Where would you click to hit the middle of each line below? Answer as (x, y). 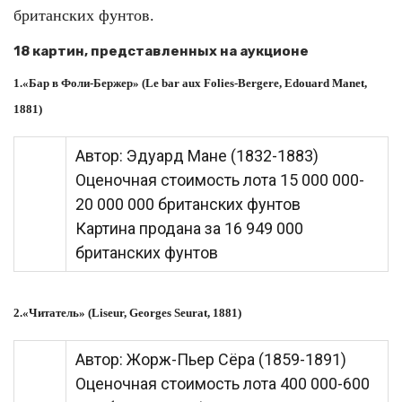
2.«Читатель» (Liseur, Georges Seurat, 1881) (127, 313)
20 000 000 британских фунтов (188, 204)
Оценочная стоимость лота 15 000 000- (220, 180)
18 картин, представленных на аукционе (161, 51)
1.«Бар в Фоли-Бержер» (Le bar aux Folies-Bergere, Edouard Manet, (190, 83)
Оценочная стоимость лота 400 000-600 (223, 384)
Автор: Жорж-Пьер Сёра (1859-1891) (211, 359)
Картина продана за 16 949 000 (189, 228)
